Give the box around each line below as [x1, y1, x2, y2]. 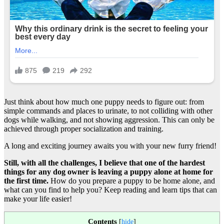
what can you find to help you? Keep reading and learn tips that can [4, 185, 217, 194]
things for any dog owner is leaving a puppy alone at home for [4, 167, 213, 176]
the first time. [4, 176, 48, 185]
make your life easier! [4, 194, 72, 203]
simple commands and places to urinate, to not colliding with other [4, 106, 212, 115]
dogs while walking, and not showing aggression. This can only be [4, 115, 214, 124]
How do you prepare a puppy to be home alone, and [48, 176, 215, 185]
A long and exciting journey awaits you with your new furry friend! [4, 141, 216, 150]
